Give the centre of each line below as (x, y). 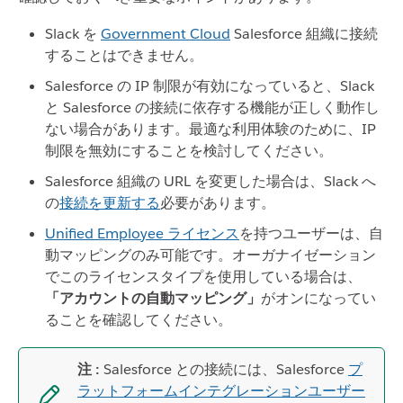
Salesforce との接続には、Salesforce (226, 369)
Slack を (73, 34)
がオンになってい (318, 298)
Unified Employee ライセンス (142, 233)
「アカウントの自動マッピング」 (153, 298)
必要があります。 (218, 203)
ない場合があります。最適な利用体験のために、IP (210, 129)
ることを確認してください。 (139, 320)
